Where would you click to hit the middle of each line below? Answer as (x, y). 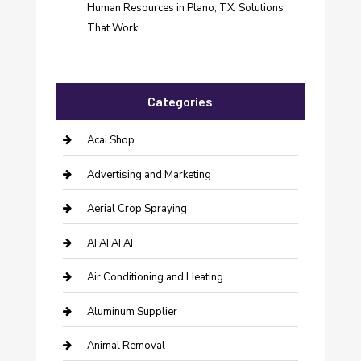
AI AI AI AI (110, 243)
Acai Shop (110, 141)
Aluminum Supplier (132, 311)
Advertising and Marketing (149, 174)
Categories (180, 102)
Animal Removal (126, 346)
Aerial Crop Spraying (137, 209)
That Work (112, 29)
